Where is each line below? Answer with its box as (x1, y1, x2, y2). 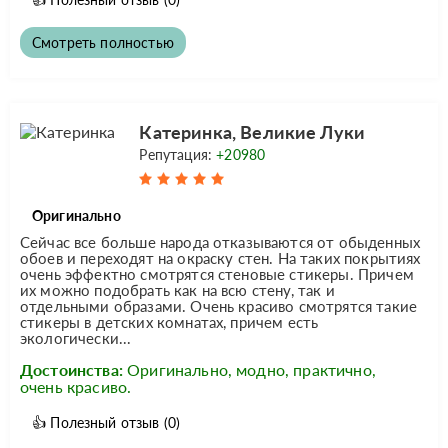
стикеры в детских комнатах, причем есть (20, 312, 319, 331)
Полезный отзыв (50, 413, 160, 431)
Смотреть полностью (32, 33, 174, 51)
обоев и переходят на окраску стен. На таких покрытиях (20, 248, 421, 267)
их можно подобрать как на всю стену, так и (20, 280, 335, 299)
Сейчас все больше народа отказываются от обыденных (20, 232, 421, 251)
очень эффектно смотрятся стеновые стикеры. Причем (20, 264, 414, 283)
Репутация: (139, 145, 217, 163)
